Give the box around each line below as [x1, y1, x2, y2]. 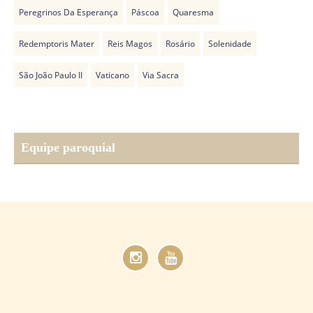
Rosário [166, 38, 195, 50]
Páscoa [131, 6, 159, 19]
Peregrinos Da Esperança [19, 6, 118, 19]
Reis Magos [108, 38, 152, 50]
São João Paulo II [19, 69, 82, 82]
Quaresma [173, 6, 214, 19]
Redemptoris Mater [19, 38, 94, 50]
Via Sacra [143, 69, 179, 82]
